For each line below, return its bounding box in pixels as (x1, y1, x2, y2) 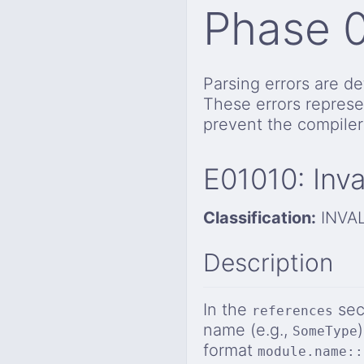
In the (203, 300, 252, 320)
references (252, 303, 333, 319)
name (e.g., (203, 320, 292, 340)
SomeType (292, 323, 357, 340)
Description (203, 248, 333, 278)
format (203, 340, 258, 361)
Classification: (203, 207, 316, 227)
